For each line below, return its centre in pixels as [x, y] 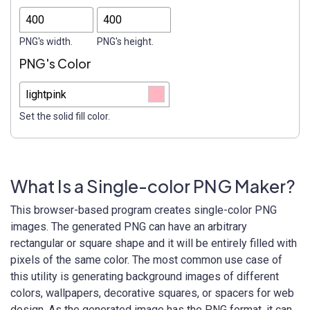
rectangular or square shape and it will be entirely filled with [154, 244]
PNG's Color [55, 64]
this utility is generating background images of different [145, 277]
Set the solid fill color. [65, 117]
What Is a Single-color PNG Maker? [153, 186]
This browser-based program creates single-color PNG [144, 210]
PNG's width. [46, 42]
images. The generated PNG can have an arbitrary [129, 227]
